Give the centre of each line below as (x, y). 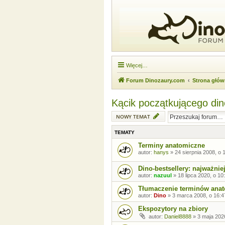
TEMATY (125, 132)
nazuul (163, 175)
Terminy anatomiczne (172, 145)
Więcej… (137, 65)
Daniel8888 (178, 216)
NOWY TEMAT (133, 117)
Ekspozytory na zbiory (173, 208)
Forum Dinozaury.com (155, 80)
